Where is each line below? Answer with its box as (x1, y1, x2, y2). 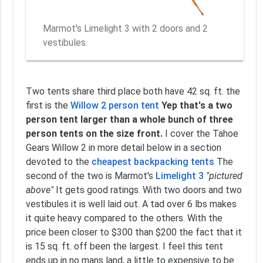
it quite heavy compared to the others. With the (25, 212, 222, 224)
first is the (25, 99, 70, 111)
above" (25, 184, 53, 195)
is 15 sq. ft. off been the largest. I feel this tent (25, 240, 223, 252)
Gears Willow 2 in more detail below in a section (25, 141, 221, 153)
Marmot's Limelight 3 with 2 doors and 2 (43, 23, 208, 35)
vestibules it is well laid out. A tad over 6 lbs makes (25, 198, 237, 210)
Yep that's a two (161, 99, 232, 111)
